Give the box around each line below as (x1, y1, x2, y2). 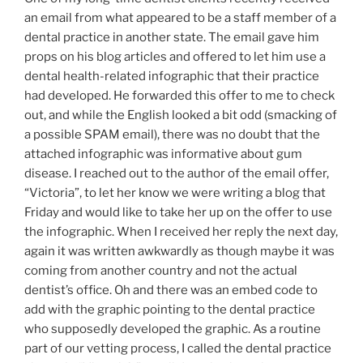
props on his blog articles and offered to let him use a (24, 49, 326, 64)
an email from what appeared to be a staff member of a (24, 10, 336, 25)
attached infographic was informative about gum (24, 146, 302, 161)
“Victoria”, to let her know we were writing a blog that (24, 185, 326, 200)
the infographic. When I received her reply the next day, (24, 224, 338, 239)
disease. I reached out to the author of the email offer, (24, 165, 329, 181)
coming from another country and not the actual (24, 263, 297, 278)
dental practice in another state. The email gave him (24, 29, 319, 45)
